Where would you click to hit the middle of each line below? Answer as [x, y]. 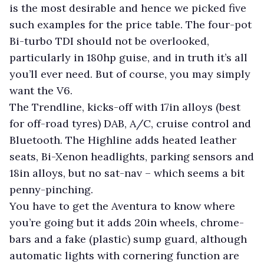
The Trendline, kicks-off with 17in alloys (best [125, 107]
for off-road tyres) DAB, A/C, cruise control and [130, 123]
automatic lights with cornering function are [124, 255]
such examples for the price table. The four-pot [131, 24]
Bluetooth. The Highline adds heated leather [123, 140]
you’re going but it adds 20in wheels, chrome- [127, 222]
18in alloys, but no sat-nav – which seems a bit [127, 173]
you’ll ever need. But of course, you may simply [130, 74]
